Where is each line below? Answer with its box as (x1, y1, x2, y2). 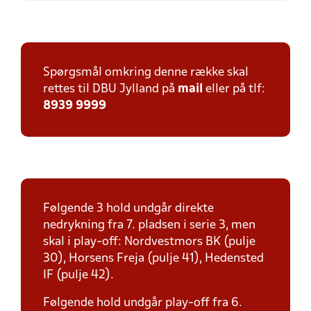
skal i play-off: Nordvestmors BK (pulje (43, 236, 255, 248)
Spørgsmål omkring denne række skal (43, 67, 249, 78)
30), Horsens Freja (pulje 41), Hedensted (43, 253, 264, 264)
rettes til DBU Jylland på (43, 83, 178, 95)
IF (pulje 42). (43, 269, 114, 281)
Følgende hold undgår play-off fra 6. (43, 297, 242, 309)
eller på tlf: (203, 83, 265, 95)
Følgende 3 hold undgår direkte (43, 203, 214, 215)
